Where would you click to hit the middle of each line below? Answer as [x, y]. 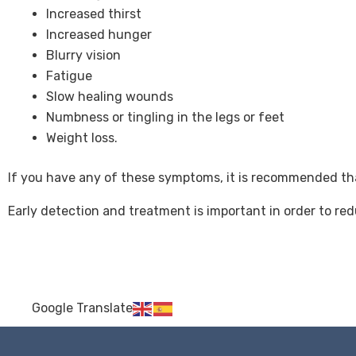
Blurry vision [83, 55]
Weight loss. [82, 137]
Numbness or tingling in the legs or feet [165, 117]
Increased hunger [99, 34]
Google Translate [82, 308]
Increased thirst [94, 14]
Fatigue [69, 75]
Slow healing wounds [110, 96]
